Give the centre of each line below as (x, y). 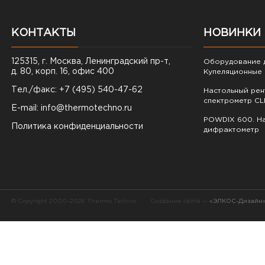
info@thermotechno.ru (86, 108)
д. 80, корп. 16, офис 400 (63, 72)
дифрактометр (231, 130)
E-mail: (26, 108)
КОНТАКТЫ (43, 33)
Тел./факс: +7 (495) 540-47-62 (77, 90)
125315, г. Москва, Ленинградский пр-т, (91, 62)
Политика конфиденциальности (77, 127)
